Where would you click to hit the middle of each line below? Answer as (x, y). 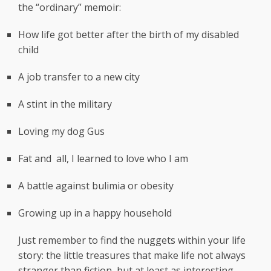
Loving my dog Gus (61, 132)
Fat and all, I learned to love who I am (103, 159)
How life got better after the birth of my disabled (129, 35)
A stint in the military (65, 104)
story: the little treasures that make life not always (132, 256)
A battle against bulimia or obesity (96, 186)
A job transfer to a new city (79, 77)
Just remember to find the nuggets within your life (132, 240)
